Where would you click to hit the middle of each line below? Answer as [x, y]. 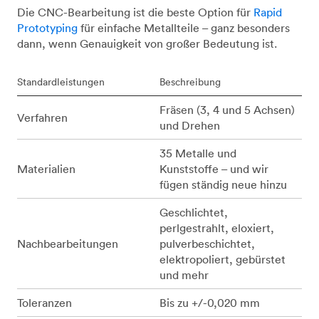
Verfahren [42, 118]
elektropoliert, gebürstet [223, 260]
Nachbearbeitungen [68, 244]
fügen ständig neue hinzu [223, 185]
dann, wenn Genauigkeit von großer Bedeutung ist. [147, 44]
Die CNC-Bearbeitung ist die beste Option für [135, 12]
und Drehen [190, 126]
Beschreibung [190, 82]
